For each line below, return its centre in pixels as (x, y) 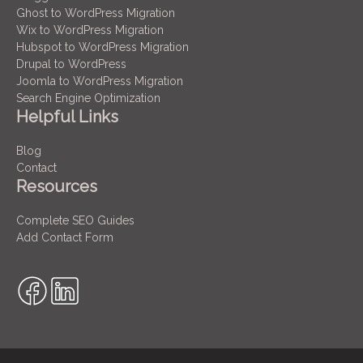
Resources (57, 186)
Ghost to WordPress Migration (96, 13)
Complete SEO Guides (75, 220)
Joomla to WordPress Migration (100, 81)
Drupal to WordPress (71, 64)
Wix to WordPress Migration (90, 30)
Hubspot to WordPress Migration (102, 47)
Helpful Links (67, 116)
